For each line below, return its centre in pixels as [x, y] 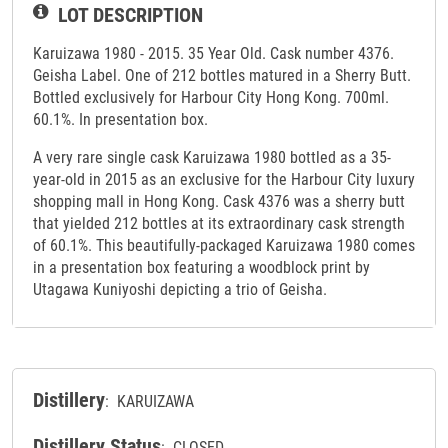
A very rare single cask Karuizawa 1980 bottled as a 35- [212, 158]
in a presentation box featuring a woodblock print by [201, 268]
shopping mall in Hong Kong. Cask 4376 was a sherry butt [219, 202]
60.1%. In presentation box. [120, 120]
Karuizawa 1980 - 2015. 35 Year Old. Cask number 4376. [213, 54]
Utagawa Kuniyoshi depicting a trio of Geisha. [180, 290]
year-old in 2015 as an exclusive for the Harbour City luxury [224, 180]
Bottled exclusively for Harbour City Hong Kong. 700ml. [211, 98]
